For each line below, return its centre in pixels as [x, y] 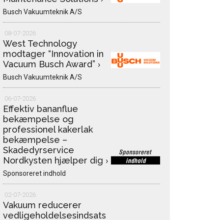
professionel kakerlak [48, 130]
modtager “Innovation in [53, 54]
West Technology [40, 44]
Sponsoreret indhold [34, 174]
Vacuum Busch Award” [50, 64]
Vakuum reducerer [42, 205]
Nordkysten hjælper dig [54, 161]
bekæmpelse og [38, 119]
